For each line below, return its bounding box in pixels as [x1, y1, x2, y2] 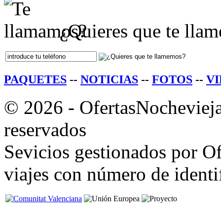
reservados [4, 118, 86, 140]
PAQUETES [4, 73, 67, 86]
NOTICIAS [80, 73, 138, 86]
